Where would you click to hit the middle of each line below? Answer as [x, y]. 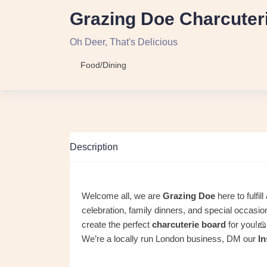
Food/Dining [103, 65]
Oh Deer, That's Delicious [124, 42]
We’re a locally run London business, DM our [170, 239]
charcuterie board [189, 224]
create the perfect [117, 224]
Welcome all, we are [122, 196]
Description [94, 147]
